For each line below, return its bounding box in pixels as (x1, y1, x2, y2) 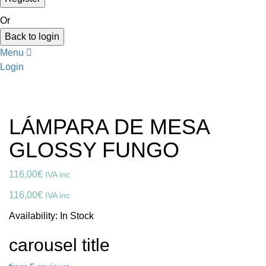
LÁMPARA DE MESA (9, 115, 209, 140)
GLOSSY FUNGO (9, 138, 179, 163)
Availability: (9, 211, 60, 221)
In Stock (60, 211, 94, 221)
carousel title (9, 235, 110, 255)
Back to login (5, 31, 59, 42)
